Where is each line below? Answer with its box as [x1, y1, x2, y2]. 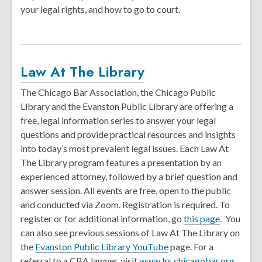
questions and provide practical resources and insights [20, 129, 236, 140]
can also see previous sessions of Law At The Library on [20, 227, 240, 238]
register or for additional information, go [20, 213, 184, 224]
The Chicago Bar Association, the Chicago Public [20, 87, 216, 98]
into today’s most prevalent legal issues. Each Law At [20, 143, 229, 154]
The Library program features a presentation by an [20, 157, 222, 168]
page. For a [168, 241, 213, 252]
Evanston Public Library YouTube [35, 241, 168, 252]
